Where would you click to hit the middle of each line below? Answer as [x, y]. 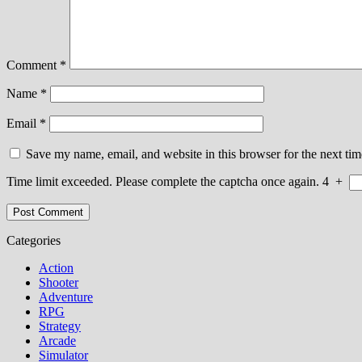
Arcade [57, 340]
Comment [33, 65]
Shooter [59, 282]
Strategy [60, 326]
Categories [34, 240]
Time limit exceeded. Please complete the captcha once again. [163, 181]
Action [56, 267]
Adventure [66, 297]
